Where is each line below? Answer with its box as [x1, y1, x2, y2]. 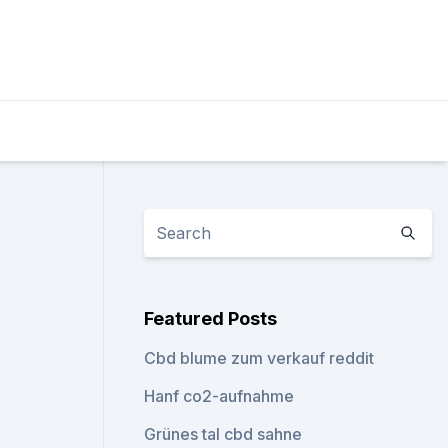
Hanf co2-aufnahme [144, 386, 295, 406]
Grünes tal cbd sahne [144, 424, 303, 444]
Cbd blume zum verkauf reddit [144, 348, 375, 368]
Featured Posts [144, 308, 278, 329]
